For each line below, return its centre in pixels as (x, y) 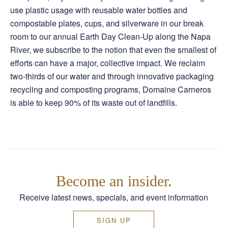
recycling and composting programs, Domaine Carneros (110, 89)
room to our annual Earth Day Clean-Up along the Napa (110, 36)
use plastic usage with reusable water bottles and (98, 10)
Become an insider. (114, 181)
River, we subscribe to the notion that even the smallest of (113, 49)
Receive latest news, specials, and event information (114, 197)
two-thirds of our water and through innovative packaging (112, 76)
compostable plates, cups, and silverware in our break (107, 23)
